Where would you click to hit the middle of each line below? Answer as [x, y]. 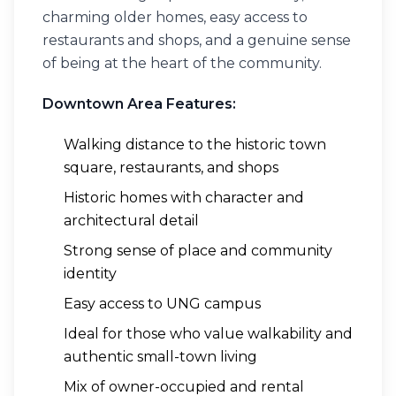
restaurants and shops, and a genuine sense [197, 40]
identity [90, 274]
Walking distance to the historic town [195, 145]
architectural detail [131, 221]
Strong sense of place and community [198, 251]
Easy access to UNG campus [162, 304]
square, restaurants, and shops [171, 168]
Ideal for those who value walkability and [208, 334]
